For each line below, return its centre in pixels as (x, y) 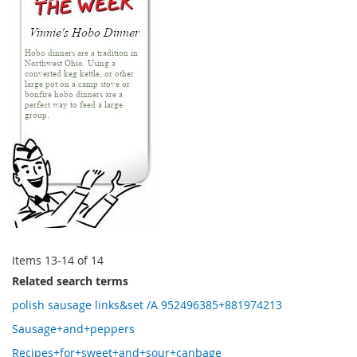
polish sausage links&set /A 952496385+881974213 (147, 304)
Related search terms (70, 280)
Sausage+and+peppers (73, 328)
